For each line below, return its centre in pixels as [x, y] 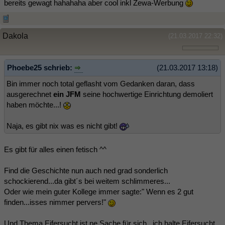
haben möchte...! [35, 105]
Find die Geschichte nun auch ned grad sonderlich [86, 171]
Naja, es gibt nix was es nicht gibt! [63, 126]
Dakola [15, 36]
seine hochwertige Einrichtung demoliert [147, 94]
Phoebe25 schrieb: [41, 67]
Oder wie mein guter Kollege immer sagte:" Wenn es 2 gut [99, 192]
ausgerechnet [30, 94]
